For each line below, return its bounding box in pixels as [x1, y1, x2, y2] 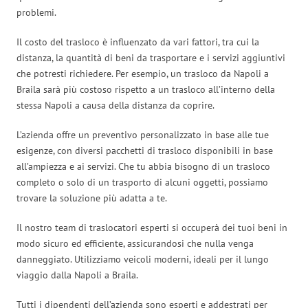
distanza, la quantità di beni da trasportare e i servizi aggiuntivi [16, 51, 285, 64]
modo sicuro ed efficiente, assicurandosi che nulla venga [16, 236, 254, 250]
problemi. [16, 5, 56, 19]
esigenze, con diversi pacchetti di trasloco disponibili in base [16, 144, 273, 157]
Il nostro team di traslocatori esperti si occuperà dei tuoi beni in [16, 221, 287, 234]
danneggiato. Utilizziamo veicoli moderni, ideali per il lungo [16, 252, 269, 265]
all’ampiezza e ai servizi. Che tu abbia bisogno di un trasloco [16, 159, 270, 173]
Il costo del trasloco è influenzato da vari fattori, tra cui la [16, 35, 259, 48]
